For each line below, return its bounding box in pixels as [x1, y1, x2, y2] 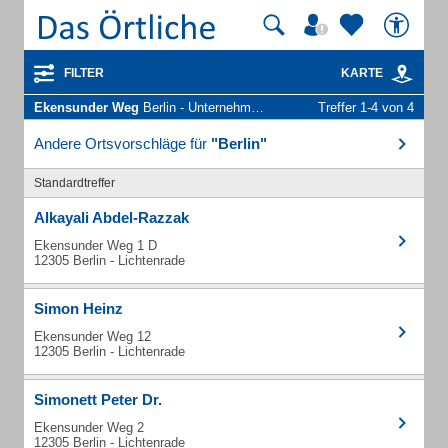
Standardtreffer [34, 176, 115, 190]
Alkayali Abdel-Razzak [34, 209, 189, 226]
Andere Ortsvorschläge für [34, 135, 211, 152]
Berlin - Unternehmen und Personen [139, 100, 251, 115]
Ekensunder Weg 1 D [34, 238, 157, 253]
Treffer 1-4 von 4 [318, 100, 414, 115]
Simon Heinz [34, 300, 123, 317]
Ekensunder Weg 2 [34, 420, 144, 435]
